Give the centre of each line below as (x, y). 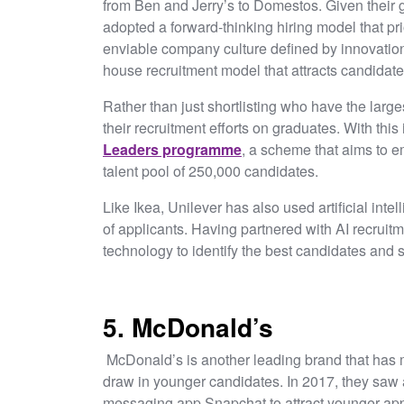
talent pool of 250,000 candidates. (212, 170)
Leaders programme (172, 149)
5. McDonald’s (188, 326)
